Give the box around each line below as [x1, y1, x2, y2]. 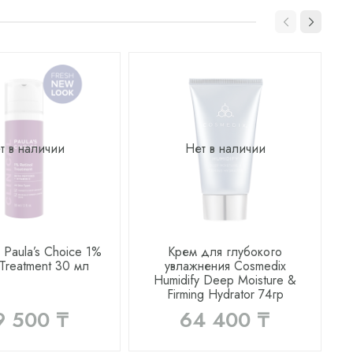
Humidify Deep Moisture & [154, 271, 297, 290]
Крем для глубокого [168, 243, 283, 262]
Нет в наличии [184, 139, 266, 158]
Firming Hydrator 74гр [166, 285, 284, 304]
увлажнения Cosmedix [164, 257, 286, 276]
